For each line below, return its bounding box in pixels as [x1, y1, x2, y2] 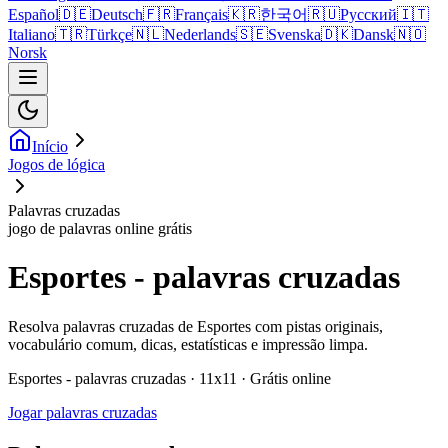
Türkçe [87, 26, 132, 43]
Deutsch [91, 6, 143, 23]
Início [32, 138, 68, 155]
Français [175, 6, 228, 23]
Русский [340, 6, 397, 23]
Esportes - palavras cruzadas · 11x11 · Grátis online [8, 369, 331, 387]
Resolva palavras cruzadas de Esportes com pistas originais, [8, 317, 383, 335]
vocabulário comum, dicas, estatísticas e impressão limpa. [8, 335, 368, 353]
